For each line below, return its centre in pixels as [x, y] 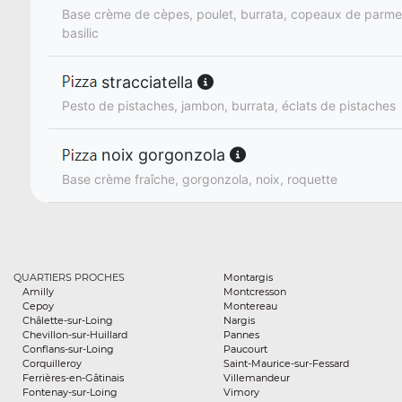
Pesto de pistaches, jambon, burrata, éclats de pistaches [229, 106]
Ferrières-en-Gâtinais [73, 377]
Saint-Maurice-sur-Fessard [286, 363]
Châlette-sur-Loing [68, 320]
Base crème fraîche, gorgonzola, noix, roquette [200, 179]
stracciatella [147, 83]
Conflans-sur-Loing [68, 349]
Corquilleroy [52, 363]
